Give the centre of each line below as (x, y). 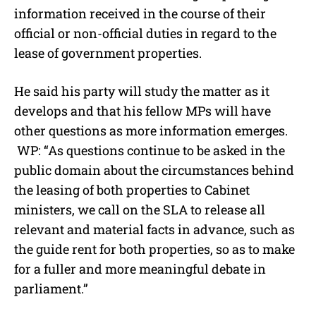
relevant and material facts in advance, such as (154, 230)
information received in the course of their (140, 14)
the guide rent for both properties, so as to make (154, 249)
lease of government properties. (108, 53)
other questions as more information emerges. (151, 131)
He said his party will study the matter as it (142, 91)
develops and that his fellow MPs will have (142, 111)
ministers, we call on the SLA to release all (140, 210)
